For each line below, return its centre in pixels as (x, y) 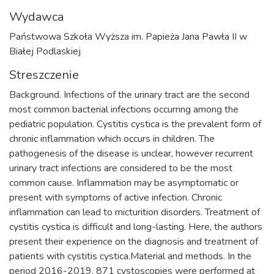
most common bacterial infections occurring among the (124, 109)
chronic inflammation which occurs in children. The (112, 139)
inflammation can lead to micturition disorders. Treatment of (135, 212)
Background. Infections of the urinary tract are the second (129, 95)
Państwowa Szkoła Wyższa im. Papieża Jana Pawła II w (128, 37)
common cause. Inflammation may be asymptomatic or (124, 183)
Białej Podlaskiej (45, 51)
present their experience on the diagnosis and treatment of (134, 242)
